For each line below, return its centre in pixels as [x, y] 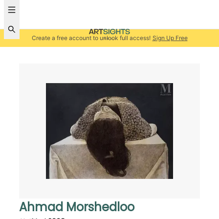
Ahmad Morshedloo [77, 207]
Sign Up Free [170, 38]
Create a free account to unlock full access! [91, 38]
